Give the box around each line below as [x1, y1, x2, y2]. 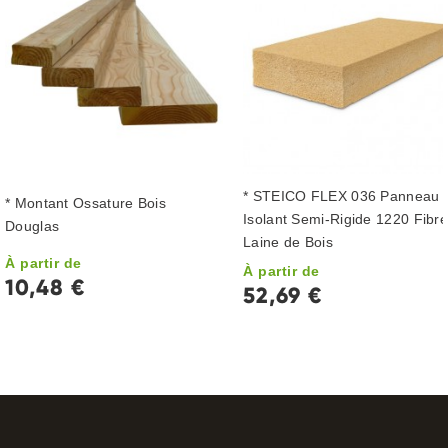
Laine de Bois [243, 233, 333, 250]
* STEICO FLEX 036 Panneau [243, 187, 440, 204]
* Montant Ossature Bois [5, 195, 166, 212]
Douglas [5, 218, 60, 235]
